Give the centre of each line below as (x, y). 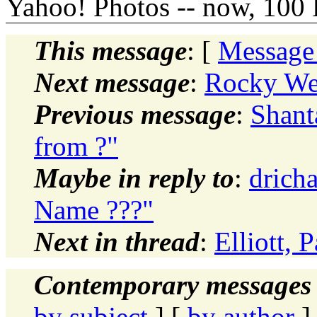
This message (110, 50)
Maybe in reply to (134, 178)
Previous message (135, 114)
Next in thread (117, 241)
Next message (112, 82)
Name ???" (94, 209)
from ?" (76, 146)
